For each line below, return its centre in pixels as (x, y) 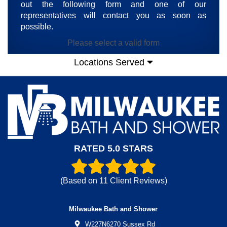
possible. (37, 27)
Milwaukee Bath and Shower (113, 209)
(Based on (80, 180)
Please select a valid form (113, 43)
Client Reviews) (137, 180)
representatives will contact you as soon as (113, 16)
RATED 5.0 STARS (113, 149)
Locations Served (111, 63)
